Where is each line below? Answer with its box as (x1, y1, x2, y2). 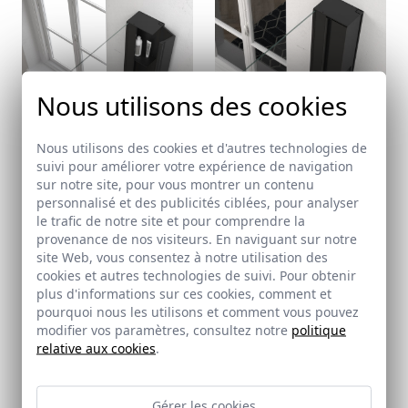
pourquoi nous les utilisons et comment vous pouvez (36, 302, 359, 320)
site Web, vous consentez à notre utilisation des (36, 248, 328, 265)
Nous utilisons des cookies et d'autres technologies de (36, 138, 367, 156)
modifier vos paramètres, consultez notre (36, 321, 291, 338)
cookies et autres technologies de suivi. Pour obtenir (36, 266, 356, 283)
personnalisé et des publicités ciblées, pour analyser (36, 193, 359, 210)
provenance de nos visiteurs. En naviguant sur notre (36, 229, 357, 247)
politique (291, 321, 346, 338)
